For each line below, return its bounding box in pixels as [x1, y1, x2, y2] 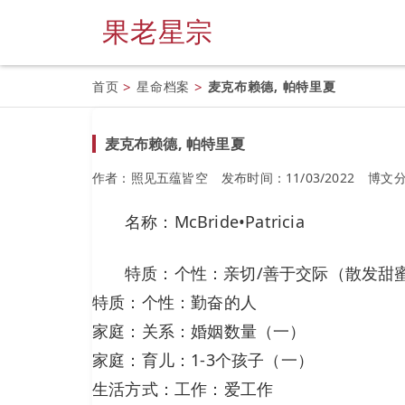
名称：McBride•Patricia [125, 210, 305, 232]
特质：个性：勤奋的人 [92, 290, 257, 313]
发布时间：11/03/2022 [221, 168, 355, 186]
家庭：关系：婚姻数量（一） [92, 319, 306, 342]
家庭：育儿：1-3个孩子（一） [92, 348, 314, 371]
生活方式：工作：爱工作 [92, 377, 274, 400]
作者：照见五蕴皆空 [92, 168, 208, 186]
